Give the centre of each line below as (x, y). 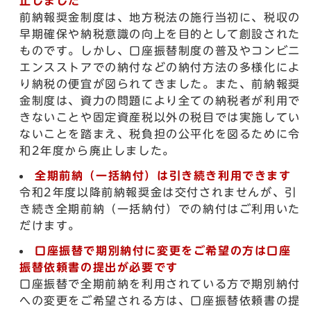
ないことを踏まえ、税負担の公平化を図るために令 (160, 134)
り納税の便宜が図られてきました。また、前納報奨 (160, 84)
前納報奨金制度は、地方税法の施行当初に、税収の (160, 17)
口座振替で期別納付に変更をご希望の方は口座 (163, 251)
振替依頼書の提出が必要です (99, 267)
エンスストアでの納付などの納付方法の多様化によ (160, 67)
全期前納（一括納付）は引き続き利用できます (163, 176)
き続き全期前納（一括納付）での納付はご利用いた (160, 209)
